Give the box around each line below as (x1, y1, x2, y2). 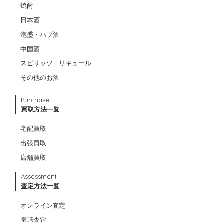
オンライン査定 (20, 201, 65, 209)
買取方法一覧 (21, 105, 59, 113)
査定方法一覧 (21, 181, 59, 190)
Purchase (21, 95, 49, 104)
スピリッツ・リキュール (20, 58, 91, 67)
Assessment (21, 172, 56, 180)
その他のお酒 (20, 73, 59, 81)
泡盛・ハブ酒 (20, 30, 59, 38)
